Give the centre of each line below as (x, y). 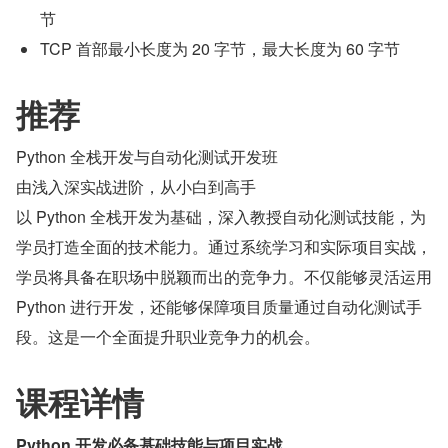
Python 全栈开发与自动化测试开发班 (147, 156)
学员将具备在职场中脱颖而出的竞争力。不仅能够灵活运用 (224, 276)
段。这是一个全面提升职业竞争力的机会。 (168, 336)
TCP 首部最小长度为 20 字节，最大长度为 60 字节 (220, 48)
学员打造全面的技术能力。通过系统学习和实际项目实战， (224, 246)
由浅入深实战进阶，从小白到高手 (136, 186)
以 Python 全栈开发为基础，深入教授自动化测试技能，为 (221, 216)
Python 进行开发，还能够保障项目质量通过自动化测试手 (219, 306)
